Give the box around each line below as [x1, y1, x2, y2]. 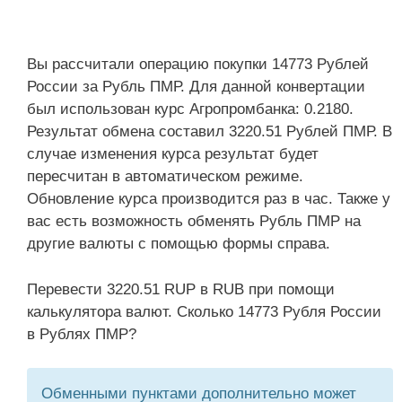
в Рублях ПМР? [27, 325, 136, 343]
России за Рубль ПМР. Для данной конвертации [27, 78, 365, 95]
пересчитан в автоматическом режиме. [27, 168, 303, 185]
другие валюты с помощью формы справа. [27, 235, 330, 252]
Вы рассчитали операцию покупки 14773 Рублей [27, 56, 369, 73]
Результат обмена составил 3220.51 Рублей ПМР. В [27, 123, 392, 140]
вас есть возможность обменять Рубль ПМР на [27, 213, 361, 230]
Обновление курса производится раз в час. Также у [27, 190, 390, 207]
